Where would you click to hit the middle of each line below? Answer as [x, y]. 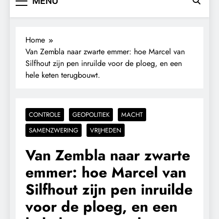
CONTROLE [45, 114]
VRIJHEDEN [106, 130]
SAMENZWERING [54, 130]
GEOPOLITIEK [91, 114]
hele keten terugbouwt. [63, 75]
